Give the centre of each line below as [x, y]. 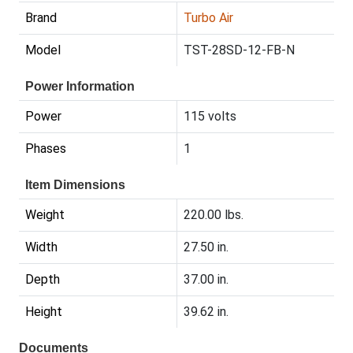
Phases [46, 149]
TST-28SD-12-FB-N [239, 50]
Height [44, 312]
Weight [45, 215]
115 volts [210, 117]
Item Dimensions [75, 185]
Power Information [80, 87]
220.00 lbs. [214, 215]
